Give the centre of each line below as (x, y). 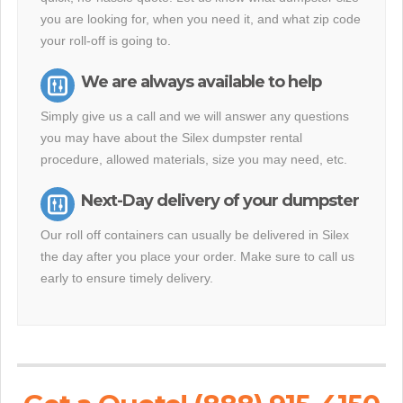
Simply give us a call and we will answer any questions (195, 116)
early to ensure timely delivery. (127, 278)
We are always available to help (201, 82)
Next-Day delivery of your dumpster (220, 201)
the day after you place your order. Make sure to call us (197, 256)
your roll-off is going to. (106, 40)
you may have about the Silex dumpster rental (171, 138)
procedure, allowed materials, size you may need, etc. (194, 159)
